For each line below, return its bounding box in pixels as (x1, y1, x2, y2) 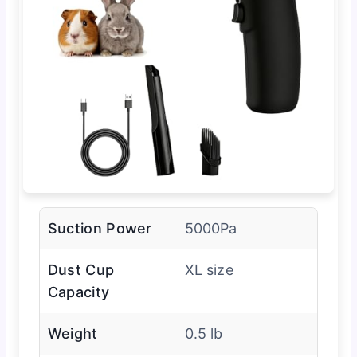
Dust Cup (47, 261, 115, 279)
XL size (184, 261, 233, 279)
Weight (47, 325, 98, 343)
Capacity (47, 284, 110, 301)
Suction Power (47, 220, 152, 237)
